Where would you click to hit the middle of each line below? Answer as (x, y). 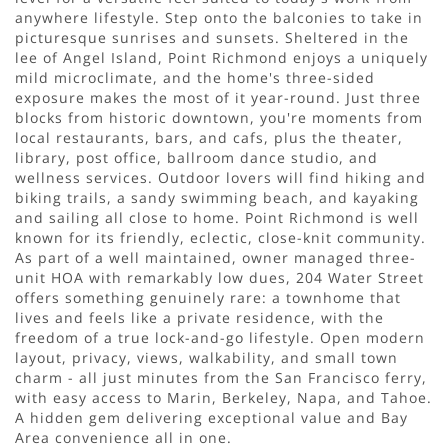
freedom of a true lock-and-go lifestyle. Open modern (220, 337)
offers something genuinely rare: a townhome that (208, 297)
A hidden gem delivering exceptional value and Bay (211, 417)
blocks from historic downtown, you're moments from (219, 117)
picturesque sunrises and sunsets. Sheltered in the (212, 37)
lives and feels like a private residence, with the (199, 317)
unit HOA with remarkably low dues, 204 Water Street (219, 277)
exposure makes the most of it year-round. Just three (218, 97)
